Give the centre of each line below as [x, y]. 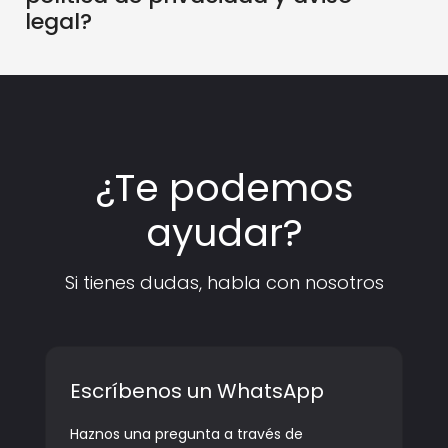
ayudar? [224, 233]
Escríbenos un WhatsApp [197, 391]
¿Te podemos [224, 188]
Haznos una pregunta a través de [186, 434]
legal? [58, 22]
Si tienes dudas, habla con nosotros [224, 283]
